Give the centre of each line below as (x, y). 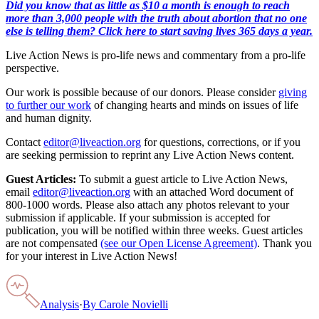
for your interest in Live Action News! (91, 256)
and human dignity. (49, 118)
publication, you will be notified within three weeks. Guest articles (154, 231)
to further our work (48, 105)
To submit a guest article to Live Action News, (182, 179)
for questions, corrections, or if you (222, 142)
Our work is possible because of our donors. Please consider (141, 93)
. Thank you (284, 244)
